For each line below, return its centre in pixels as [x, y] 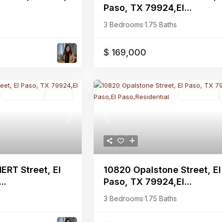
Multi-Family [23, 95]
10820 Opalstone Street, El [162, 170]
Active [58, 95]
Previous [119, 122]
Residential [199, 95]
